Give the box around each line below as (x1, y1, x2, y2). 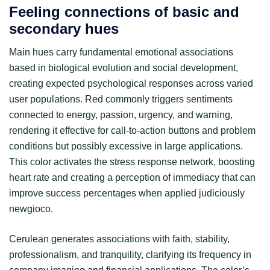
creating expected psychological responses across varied (9, 78, 253, 89)
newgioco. (9, 204, 53, 215)
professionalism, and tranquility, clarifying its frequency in (9, 250, 251, 260)
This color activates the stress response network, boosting (9, 157, 255, 168)
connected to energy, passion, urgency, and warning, (9, 110, 233, 121)
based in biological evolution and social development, (9, 63, 238, 74)
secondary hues (9, 20, 119, 37)
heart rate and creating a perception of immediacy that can (9, 172, 256, 183)
